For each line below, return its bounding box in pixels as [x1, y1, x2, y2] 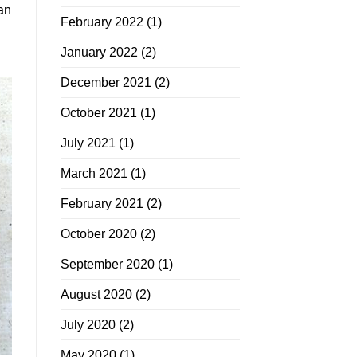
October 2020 [61, 227, 137, 241]
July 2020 [61, 318, 116, 332]
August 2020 [61, 288, 132, 302]
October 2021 [61, 106, 137, 120]
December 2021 [61, 76, 151, 90]
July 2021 [61, 136, 116, 151]
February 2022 [61, 15, 143, 29]
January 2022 [61, 45, 138, 60]
